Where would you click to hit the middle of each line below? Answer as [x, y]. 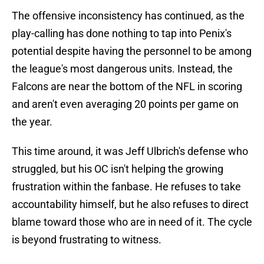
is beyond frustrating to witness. [87, 240]
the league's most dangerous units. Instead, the [122, 69]
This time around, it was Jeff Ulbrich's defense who [130, 151]
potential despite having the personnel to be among [132, 51]
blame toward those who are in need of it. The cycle [132, 222]
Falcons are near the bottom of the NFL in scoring [127, 87]
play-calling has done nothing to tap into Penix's [122, 34]
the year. [32, 122]
